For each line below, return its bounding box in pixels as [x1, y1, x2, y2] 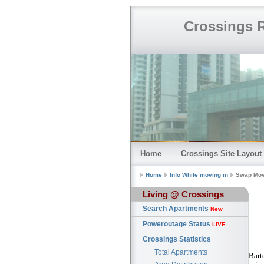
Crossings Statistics [143, 235, 211, 244]
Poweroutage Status [143, 220, 212, 229]
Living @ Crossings [143, 189, 224, 200]
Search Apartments [143, 204, 210, 213]
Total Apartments [154, 248, 207, 257]
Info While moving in [170, 171, 228, 179]
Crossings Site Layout [181, 149, 262, 158]
